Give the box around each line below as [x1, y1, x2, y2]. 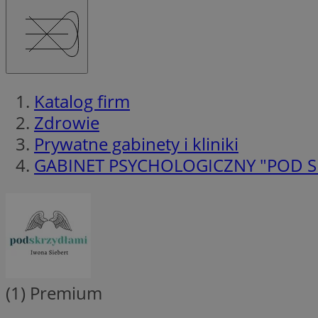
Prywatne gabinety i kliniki [34, 131, 238, 155]
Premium [26, 280, 102, 305]
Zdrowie [34, 110, 99, 134]
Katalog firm [34, 89, 130, 113]
